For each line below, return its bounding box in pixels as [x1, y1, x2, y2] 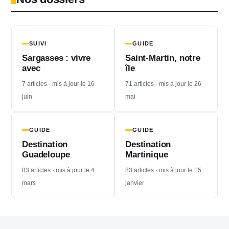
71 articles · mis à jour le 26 [125, 80, 201, 88]
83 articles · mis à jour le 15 [125, 167, 201, 174]
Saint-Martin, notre [125, 53, 200, 63]
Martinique [125, 150, 168, 159]
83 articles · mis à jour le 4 [22, 167, 95, 174]
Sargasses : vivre [22, 53, 91, 63]
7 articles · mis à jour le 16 [22, 80, 95, 88]
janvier [125, 179, 144, 187]
